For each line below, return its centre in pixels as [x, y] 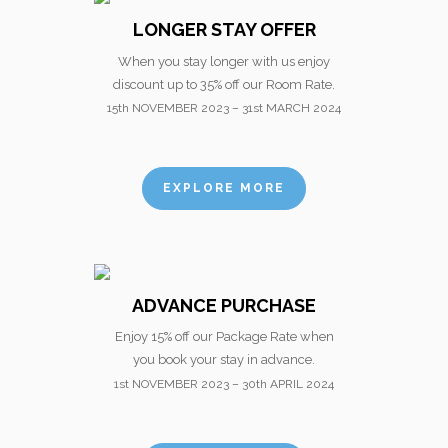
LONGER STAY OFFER [224, 30]
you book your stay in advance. [224, 360]
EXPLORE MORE [224, 188]
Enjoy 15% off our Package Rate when [224, 337]
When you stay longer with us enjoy [224, 61]
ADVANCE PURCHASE [224, 306]
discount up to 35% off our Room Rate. [224, 84]
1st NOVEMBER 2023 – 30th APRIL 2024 [224, 383]
